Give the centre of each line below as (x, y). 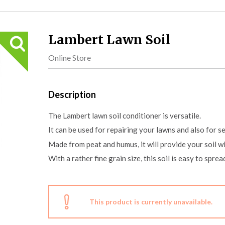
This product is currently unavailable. (151, 201)
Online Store (70, 58)
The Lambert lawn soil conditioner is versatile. (125, 116)
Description (72, 94)
